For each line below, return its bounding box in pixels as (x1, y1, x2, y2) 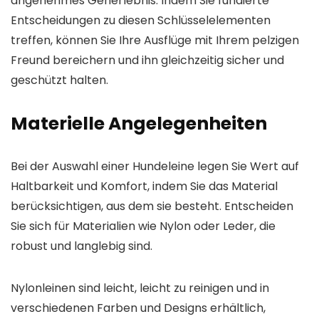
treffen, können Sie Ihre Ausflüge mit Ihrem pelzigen (11, 32, 299, 48)
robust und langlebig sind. (11, 238, 152, 254)
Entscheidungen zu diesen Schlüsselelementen (11, 12, 271, 28)
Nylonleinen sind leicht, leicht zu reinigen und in (11, 280, 269, 296)
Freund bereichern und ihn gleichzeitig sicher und (11, 52, 284, 68)
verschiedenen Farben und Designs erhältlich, (11, 300, 266, 316)
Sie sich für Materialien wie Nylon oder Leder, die (11, 218, 276, 234)
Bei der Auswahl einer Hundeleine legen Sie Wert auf (11, 158, 299, 174)
